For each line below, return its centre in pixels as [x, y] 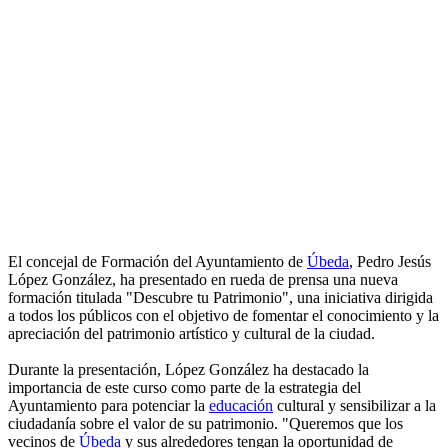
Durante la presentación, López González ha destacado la [188, 370]
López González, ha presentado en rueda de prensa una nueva [203, 280]
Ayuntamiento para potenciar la [108, 406]
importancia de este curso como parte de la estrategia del [184, 388]
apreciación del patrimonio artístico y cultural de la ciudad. [191, 334]
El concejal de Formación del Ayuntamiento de [157, 262]
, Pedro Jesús [390, 262]
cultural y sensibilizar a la [354, 406]
